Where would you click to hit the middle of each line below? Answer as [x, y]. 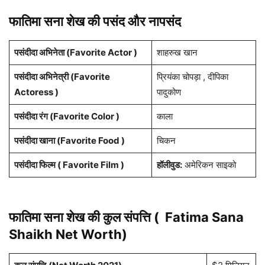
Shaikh [31, 235]
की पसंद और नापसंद [133, 22]
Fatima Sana [204, 217]
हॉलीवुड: [169, 165]
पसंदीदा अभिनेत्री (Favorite [62, 77]
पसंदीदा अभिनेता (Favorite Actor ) [75, 53]
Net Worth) [90, 235]
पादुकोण [170, 92]
